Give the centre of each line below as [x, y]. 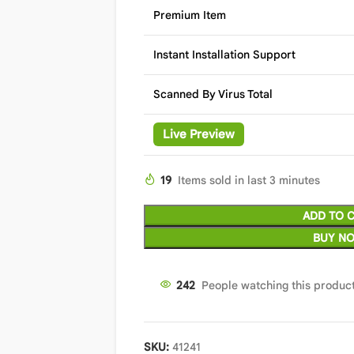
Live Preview [198, 134]
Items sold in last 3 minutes [249, 180]
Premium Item [189, 15]
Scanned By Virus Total [213, 94]
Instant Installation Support [224, 55]
